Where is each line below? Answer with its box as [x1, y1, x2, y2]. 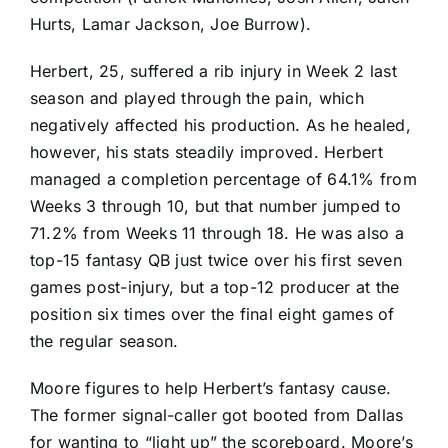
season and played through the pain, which [30, 87, 364, 108]
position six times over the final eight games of [30, 303, 395, 324]
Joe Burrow [210, 13, 300, 34]
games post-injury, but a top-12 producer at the [30, 276, 400, 297]
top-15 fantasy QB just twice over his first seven [30, 249, 402, 270]
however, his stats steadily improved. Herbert [30, 141, 383, 162]
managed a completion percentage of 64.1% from [30, 168, 417, 189]
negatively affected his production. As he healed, [30, 114, 411, 135]
